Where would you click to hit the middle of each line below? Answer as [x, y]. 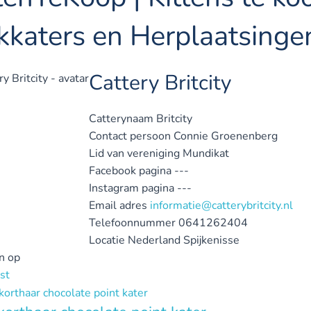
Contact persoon [130, 136]
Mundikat [206, 153]
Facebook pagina [130, 171]
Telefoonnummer [132, 223]
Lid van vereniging [134, 153]
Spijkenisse [211, 240]
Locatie [107, 240]
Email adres [118, 205]
